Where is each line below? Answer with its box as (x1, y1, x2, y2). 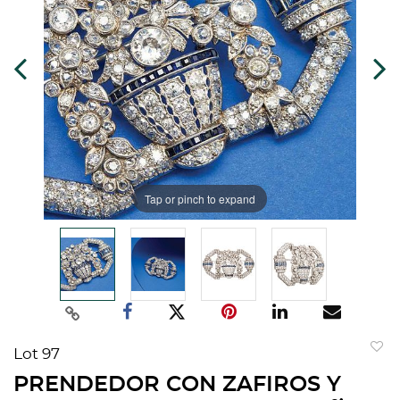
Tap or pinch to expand (145, 190, 255, 206)
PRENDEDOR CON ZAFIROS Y (13, 374, 341, 396)
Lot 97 (13, 346, 60, 362)
